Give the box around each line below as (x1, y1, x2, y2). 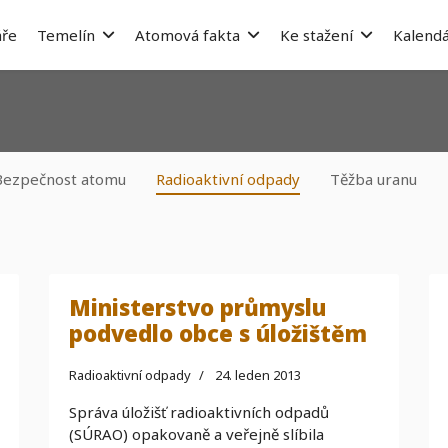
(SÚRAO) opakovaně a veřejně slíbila (69, 424, 324, 444)
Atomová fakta (134, 25, 240, 45)
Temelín (36, 25, 95, 45)
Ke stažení (279, 25, 353, 45)
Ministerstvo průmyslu (69, 292, 326, 322)
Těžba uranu (330, 169, 417, 189)
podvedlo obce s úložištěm (69, 318, 367, 348)
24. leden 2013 (215, 366, 301, 384)
